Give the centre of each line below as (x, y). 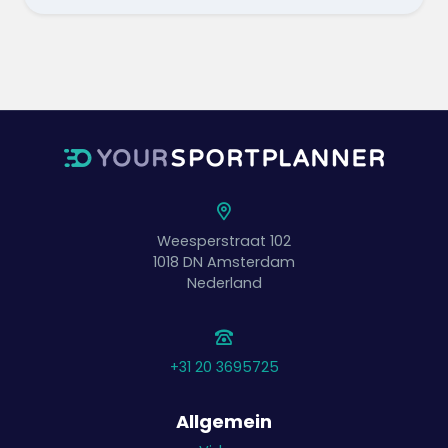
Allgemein (224, 422)
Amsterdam (251, 262)
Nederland (224, 283)
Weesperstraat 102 (224, 241)
